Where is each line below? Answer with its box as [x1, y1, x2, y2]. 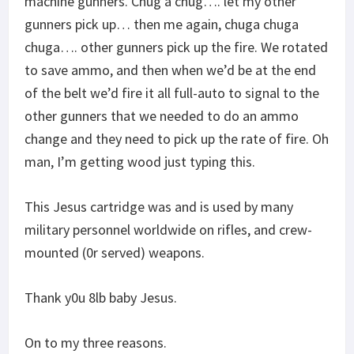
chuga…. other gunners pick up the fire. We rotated [24, 37, 328, 56]
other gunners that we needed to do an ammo [24, 106, 299, 125]
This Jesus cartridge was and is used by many [24, 197, 293, 216]
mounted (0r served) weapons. [24, 243, 205, 262]
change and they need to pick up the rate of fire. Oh [24, 129, 329, 148]
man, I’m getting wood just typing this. [24, 152, 255, 171]
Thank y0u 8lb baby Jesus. [24, 288, 177, 307]
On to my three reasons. [24, 333, 167, 352]
